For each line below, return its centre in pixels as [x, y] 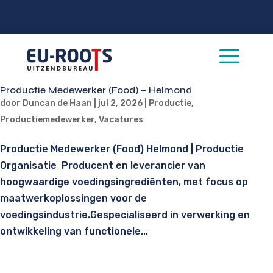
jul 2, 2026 [120, 103]
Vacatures [121, 120]
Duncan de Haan [57, 103]
